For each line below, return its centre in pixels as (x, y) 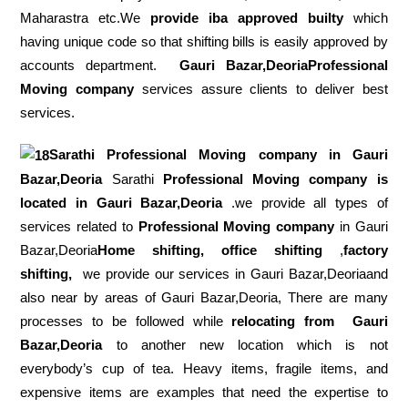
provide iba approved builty (247, 18)
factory (365, 250)
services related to (79, 227)
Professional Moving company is (275, 179)
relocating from (283, 321)
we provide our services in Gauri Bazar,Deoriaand (230, 274)
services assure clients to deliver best (261, 89)
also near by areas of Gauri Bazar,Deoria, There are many (204, 298)
